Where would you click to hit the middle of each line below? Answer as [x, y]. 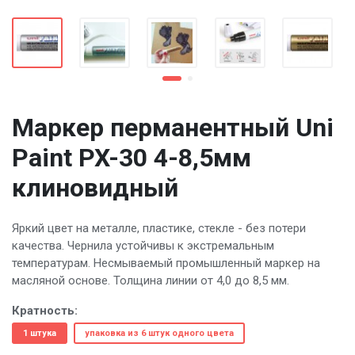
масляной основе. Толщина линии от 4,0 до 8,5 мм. [151, 281]
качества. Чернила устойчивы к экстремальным [143, 246]
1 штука [40, 334]
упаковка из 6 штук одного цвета [159, 334]
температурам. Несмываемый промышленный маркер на [166, 263]
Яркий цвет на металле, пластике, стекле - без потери [159, 229]
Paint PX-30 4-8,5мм [132, 157]
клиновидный [95, 187]
